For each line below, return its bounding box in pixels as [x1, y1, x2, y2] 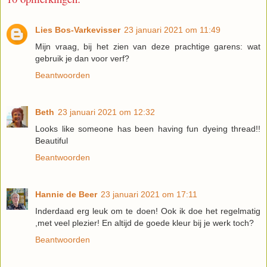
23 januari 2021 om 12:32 [58, 107, 155, 117]
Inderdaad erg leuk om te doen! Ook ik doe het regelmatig [35, 206, 260, 216]
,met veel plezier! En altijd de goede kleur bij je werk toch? [35, 218, 254, 228]
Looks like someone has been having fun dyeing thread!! [35, 124, 260, 134]
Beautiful [35, 136, 68, 146]
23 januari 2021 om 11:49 [124, 25, 221, 35]
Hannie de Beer [35, 190, 97, 200]
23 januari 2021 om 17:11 [101, 190, 197, 200]
